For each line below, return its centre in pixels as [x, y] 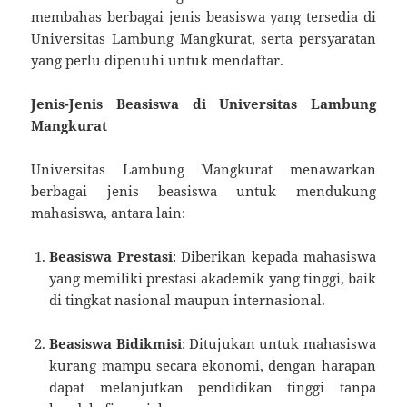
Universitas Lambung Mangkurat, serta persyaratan [203, 39]
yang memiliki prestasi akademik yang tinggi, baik [213, 278]
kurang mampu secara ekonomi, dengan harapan [213, 366]
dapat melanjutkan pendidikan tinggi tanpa [213, 387]
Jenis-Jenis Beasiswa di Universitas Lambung [203, 104]
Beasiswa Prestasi [111, 257]
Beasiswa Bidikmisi [115, 344]
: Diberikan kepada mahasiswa [274, 257]
